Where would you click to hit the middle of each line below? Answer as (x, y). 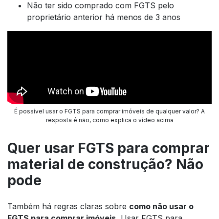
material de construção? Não (105, 164)
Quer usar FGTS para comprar (109, 148)
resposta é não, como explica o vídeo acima (109, 120)
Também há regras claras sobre (68, 207)
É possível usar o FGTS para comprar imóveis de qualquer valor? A (109, 111)
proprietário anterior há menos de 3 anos (104, 17)
